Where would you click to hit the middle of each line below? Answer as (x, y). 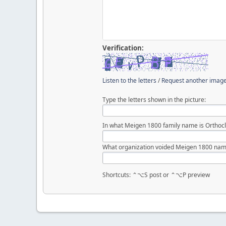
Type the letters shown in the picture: (154, 99)
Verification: (123, 48)
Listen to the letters (130, 80)
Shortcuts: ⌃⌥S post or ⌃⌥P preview (156, 175)
